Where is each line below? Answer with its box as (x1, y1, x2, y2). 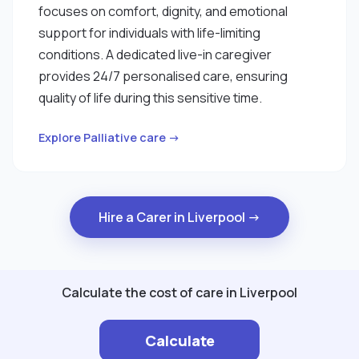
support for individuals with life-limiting (38, 23, 260, 42)
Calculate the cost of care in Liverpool (62, 284, 297, 302)
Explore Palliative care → (38, 129, 180, 145)
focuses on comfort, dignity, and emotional (38, 2, 288, 20)
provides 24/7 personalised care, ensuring (38, 67, 288, 85)
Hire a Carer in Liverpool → (99, 208, 260, 227)
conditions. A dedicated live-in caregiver (38, 45, 272, 63)
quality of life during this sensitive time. (38, 88, 262, 107)
